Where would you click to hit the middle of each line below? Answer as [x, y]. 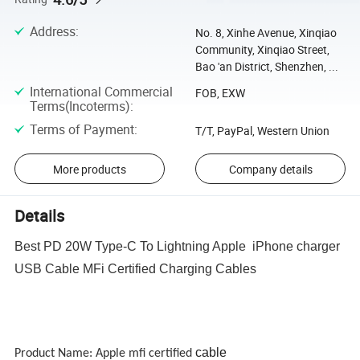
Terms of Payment [82, 129]
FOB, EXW [220, 92]
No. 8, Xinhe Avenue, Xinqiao [266, 33]
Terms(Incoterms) [80, 106]
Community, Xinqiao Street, [262, 50]
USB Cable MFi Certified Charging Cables [137, 268]
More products [89, 169]
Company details [270, 169]
